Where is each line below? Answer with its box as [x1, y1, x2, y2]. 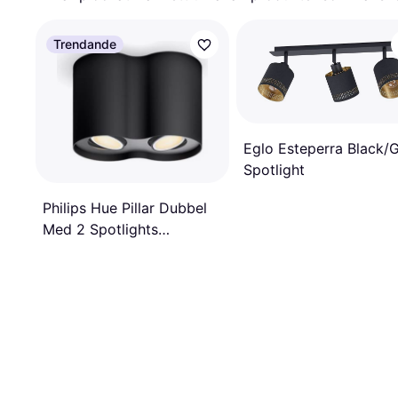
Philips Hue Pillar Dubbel [43, 199, 207, 217]
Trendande [53, 36, 116, 52]
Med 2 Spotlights [43, 220, 158, 238]
